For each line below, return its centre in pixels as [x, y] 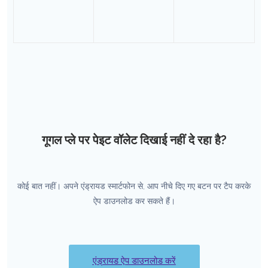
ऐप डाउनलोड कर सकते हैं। [134, 201]
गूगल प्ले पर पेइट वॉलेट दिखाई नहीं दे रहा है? [134, 140]
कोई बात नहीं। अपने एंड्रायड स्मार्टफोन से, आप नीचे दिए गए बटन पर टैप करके [134, 186]
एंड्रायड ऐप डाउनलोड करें [134, 261]
